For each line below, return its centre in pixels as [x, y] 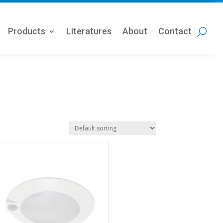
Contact [175, 31]
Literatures [89, 31]
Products [26, 31]
